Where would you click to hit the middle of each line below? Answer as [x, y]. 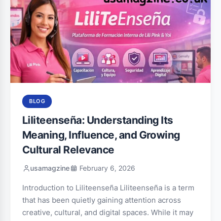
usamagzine [50, 168]
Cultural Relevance [68, 150]
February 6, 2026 [106, 168]
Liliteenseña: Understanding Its [98, 120]
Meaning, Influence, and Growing [101, 135]
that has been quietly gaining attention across [102, 200]
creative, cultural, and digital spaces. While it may [108, 212]
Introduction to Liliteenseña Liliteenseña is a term [108, 188]
